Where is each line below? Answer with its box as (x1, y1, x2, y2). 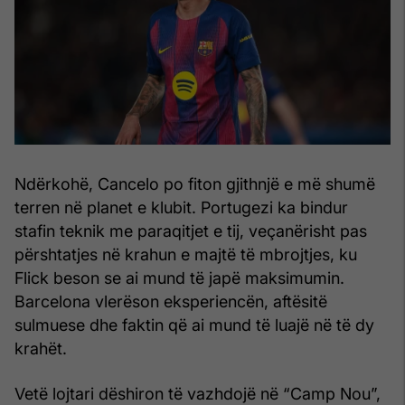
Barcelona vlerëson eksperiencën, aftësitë (14, 291, 327, 311)
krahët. (14, 338, 67, 358)
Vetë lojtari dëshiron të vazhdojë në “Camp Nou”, (14, 383, 381, 403)
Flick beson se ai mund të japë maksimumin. (14, 268, 344, 287)
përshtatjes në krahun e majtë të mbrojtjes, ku (14, 244, 357, 264)
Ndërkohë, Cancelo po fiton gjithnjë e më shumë (14, 174, 375, 193)
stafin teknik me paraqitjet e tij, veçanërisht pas (14, 221, 367, 240)
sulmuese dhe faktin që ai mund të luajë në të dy (14, 315, 374, 334)
